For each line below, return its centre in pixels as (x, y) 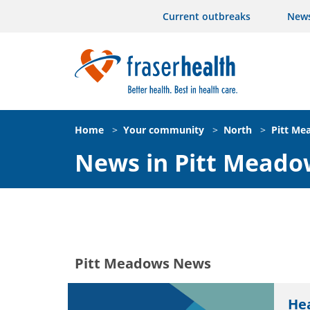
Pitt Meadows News (143, 263)
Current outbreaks (207, 16)
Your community (164, 129)
